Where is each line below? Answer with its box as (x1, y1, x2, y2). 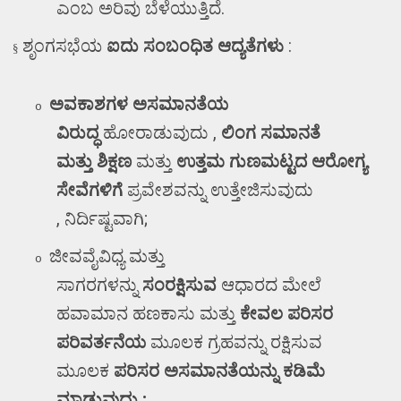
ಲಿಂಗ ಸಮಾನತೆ (221, 123, 321, 144)
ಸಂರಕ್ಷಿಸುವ (142, 275, 218, 296)
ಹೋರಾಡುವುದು (103, 123, 214, 144)
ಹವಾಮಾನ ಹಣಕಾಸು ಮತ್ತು (56, 303, 236, 325)
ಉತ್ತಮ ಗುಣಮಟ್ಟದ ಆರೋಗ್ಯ (176, 151, 368, 173)
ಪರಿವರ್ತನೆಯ (56, 332, 147, 354)
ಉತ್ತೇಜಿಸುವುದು (210, 180, 314, 201)
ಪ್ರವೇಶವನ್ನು (127, 180, 207, 201)
